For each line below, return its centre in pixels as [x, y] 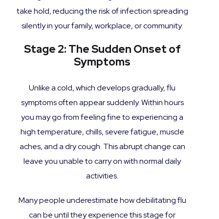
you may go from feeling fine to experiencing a [102, 117]
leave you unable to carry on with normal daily [102, 161]
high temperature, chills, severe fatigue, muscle [102, 132]
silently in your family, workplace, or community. [102, 26]
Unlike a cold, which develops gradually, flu [102, 88]
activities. [102, 176]
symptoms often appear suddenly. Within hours [102, 102]
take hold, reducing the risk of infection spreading [102, 11]
